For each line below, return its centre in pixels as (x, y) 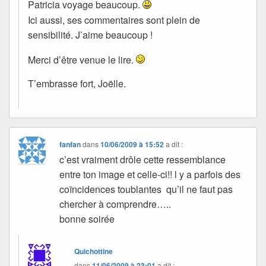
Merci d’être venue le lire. (82, 60)
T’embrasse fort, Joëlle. (77, 84)
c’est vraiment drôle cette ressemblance (143, 160)
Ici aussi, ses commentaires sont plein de (114, 20)
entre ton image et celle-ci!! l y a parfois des (150, 175)
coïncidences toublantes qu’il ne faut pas (146, 189)
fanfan (70, 145)
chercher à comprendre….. (115, 204)
